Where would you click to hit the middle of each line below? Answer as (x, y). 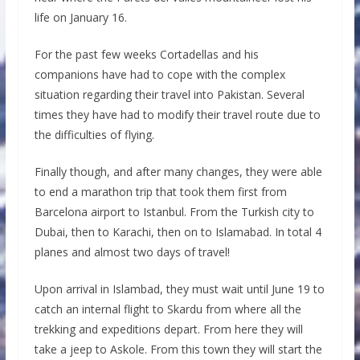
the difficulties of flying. (94, 134)
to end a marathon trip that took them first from (160, 191)
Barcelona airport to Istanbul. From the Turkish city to (174, 211)
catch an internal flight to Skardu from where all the (168, 309)
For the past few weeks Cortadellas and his (146, 54)
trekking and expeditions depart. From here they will (168, 329)
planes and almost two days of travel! (132, 252)
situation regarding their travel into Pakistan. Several (169, 94)
